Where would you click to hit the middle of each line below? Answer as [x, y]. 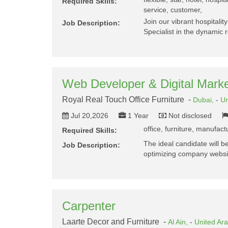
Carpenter [89, 206]
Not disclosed [190, 116]
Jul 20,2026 [90, 116]
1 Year [138, 116]
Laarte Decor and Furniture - [115, 222]
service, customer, [173, 10]
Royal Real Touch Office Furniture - [127, 99]
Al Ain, [179, 222]
